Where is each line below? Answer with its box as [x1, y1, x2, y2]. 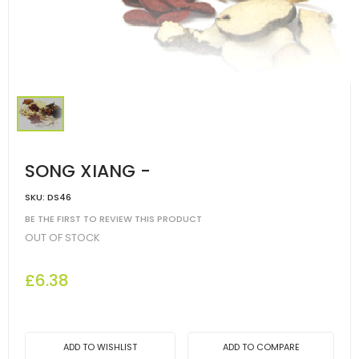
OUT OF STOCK [25, 230, 100, 246]
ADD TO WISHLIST [63, 341, 137, 354]
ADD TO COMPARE [222, 341, 300, 354]
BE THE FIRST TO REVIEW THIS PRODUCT [25, 212, 202, 226]
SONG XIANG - [25, 158, 151, 184]
